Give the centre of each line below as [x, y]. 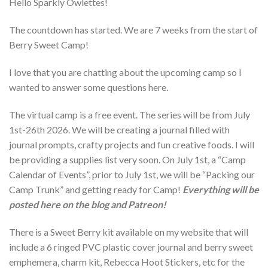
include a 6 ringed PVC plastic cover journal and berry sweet [131, 246]
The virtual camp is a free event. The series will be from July [130, 114]
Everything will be [221, 189]
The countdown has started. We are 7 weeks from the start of [133, 30]
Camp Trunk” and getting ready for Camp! [96, 189]
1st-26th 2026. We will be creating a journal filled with [119, 129]
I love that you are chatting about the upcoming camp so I [125, 72]
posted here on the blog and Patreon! [88, 204]
